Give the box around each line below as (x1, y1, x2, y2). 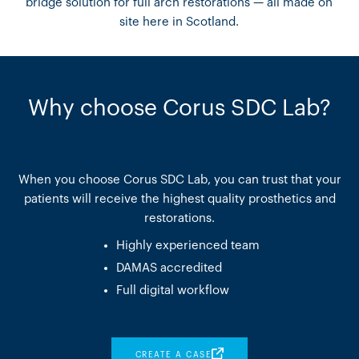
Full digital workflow (115, 284, 229, 297)
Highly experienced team (115, 240, 260, 252)
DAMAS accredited (115, 262, 222, 275)
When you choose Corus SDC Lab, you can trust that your (18, 174, 341, 187)
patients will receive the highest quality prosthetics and (23, 193, 336, 206)
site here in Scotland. (119, 16, 240, 29)
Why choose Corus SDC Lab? (28, 97, 331, 120)
